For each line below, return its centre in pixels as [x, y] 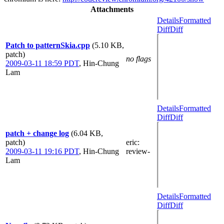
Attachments [112, 9]
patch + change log [37, 133]
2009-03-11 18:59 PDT [42, 63]
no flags [138, 58]
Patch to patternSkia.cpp [48, 45]
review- [138, 151]
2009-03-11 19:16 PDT [42, 151]
